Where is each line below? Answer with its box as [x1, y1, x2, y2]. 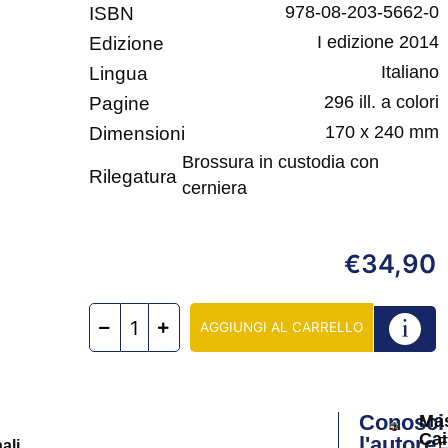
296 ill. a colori [323, 92, 439, 113]
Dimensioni [88, 123, 185, 145]
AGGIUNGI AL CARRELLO [199, 319, 363, 336]
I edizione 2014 [316, 32, 439, 53]
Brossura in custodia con [181, 152, 379, 173]
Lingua [88, 63, 148, 85]
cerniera [181, 178, 247, 199]
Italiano [380, 62, 439, 83]
